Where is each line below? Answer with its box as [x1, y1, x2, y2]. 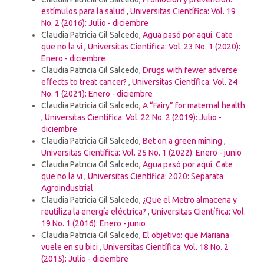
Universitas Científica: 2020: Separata [88, 171, 223, 181]
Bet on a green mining [143, 136, 224, 146]
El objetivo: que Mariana [143, 230, 229, 240]
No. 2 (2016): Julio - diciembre [41, 18, 148, 28]
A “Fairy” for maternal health [143, 100, 245, 110]
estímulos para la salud [41, 6, 127, 16]
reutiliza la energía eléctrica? [41, 206, 148, 216]
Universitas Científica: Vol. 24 [132, 77, 237, 87]
